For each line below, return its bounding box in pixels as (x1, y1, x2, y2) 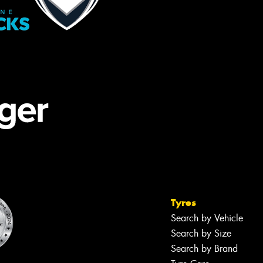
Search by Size (171, 227, 231, 240)
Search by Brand (171, 242, 238, 255)
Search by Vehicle (171, 212, 243, 225)
